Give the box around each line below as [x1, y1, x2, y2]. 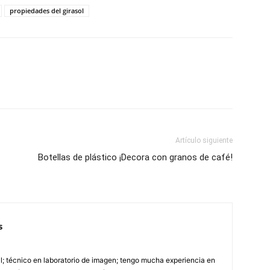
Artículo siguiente [175, 136, 233, 145]
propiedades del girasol [10, 6, 84, 16]
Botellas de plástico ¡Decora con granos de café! [38, 152, 233, 163]
